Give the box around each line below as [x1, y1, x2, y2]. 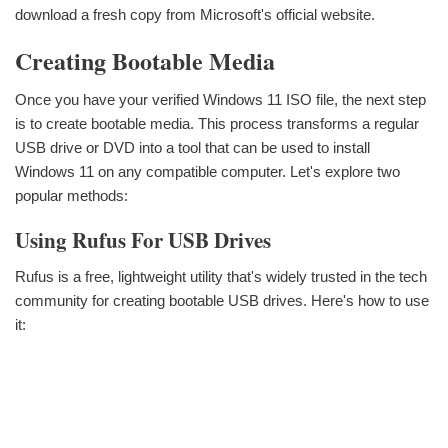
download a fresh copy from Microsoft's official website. [15, 5, 375, 23]
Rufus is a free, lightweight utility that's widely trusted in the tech [15, 268, 427, 286]
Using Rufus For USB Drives [15, 224, 271, 255]
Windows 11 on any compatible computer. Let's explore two [15, 162, 400, 180]
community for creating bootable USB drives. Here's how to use [15, 292, 429, 310]
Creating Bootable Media [15, 42, 275, 78]
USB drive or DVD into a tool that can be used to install [15, 138, 370, 156]
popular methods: [15, 186, 128, 204]
